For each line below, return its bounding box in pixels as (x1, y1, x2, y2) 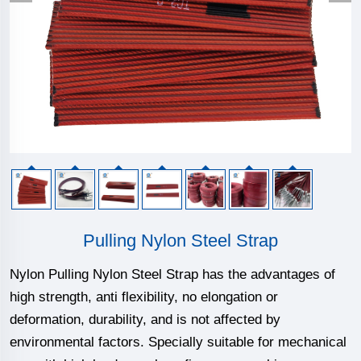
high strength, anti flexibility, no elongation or (10, 289, 278, 305)
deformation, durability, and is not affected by (10, 312, 280, 327)
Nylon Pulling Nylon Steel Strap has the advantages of (10, 267, 335, 282)
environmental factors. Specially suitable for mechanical (10, 334, 346, 350)
